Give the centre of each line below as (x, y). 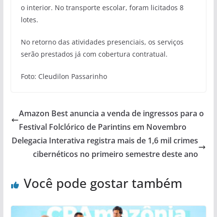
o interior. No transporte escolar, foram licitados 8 (102, 8)
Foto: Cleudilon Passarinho (64, 77)
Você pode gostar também (103, 183)
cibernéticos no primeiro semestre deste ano (116, 154)
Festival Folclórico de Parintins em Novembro (102, 127)
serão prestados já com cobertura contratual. (94, 54)
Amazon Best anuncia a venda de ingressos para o (111, 114)
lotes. (29, 20)
